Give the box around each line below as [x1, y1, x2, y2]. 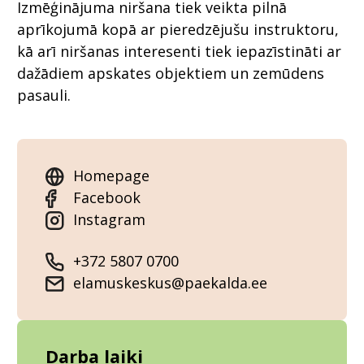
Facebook [73, 188, 141, 208]
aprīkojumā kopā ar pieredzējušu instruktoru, [17, 19, 339, 40]
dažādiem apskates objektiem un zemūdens [17, 63, 324, 84]
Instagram [73, 210, 145, 230]
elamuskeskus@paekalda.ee [73, 273, 267, 293]
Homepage [73, 166, 149, 186]
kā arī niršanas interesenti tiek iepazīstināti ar [17, 41, 341, 62]
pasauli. [17, 85, 71, 106]
